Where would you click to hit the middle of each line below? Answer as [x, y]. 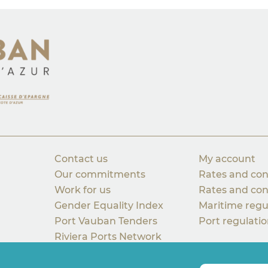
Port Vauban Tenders [106, 221]
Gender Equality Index [109, 206]
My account [227, 159]
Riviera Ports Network [108, 237]
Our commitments [100, 175]
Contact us [81, 159]
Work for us [82, 190]
